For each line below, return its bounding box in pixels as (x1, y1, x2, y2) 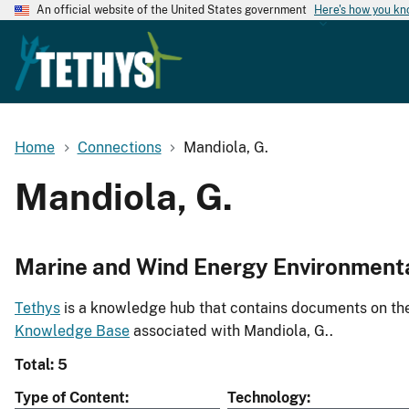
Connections (77, 138, 162, 156)
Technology (227, 389, 307, 407)
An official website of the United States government (37, 4, 307, 16)
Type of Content (15, 389, 125, 407)
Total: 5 (15, 356, 68, 374)
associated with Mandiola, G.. (130, 322, 333, 341)
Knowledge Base (15, 322, 130, 341)
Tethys (15, 299, 60, 318)
